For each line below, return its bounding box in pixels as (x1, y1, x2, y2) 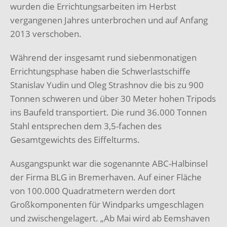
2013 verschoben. (10, 27, 82, 40)
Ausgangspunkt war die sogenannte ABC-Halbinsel (10, 157, 208, 169)
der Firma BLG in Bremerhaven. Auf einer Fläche (10, 171, 202, 183)
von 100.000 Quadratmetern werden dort (10, 184, 175, 197)
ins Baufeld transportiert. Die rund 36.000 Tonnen (10, 106, 207, 118)
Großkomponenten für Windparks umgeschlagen (10, 198, 204, 210)
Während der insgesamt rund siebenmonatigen (10, 51, 197, 63)
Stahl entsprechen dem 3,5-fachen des (10, 120, 162, 132)
